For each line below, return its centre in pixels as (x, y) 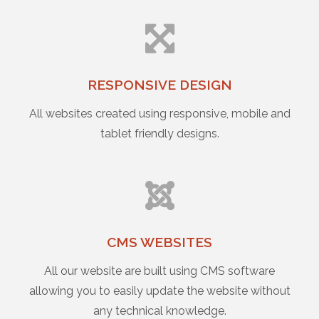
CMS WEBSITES (159, 242)
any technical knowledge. (159, 311)
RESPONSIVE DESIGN (159, 85)
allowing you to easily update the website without (159, 291)
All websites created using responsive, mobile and (159, 114)
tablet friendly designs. (159, 134)
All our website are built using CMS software (159, 271)
